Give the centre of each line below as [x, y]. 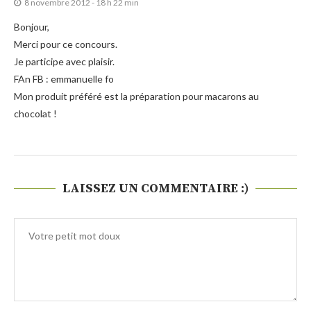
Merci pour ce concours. [66, 44]
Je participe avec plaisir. [64, 62]
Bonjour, [32, 27]
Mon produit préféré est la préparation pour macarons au [136, 96]
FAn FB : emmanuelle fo [64, 79]
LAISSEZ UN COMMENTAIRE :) [155, 189]
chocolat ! [35, 114]
